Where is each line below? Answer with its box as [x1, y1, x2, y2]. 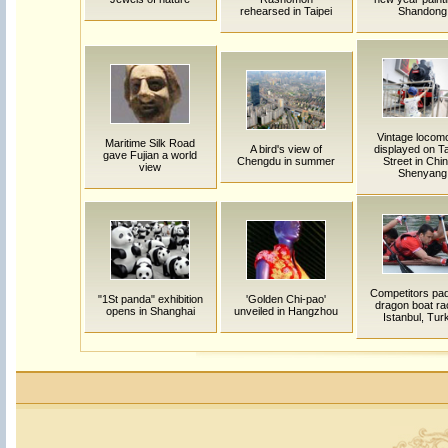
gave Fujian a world [103, 149, 197, 161]
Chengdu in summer [237, 155, 335, 167]
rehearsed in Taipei [240, 5, 332, 17]
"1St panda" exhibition [97, 293, 203, 305]
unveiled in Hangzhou [234, 305, 338, 317]
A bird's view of [250, 143, 322, 155]
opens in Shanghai [105, 305, 195, 317]
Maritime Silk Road [105, 137, 195, 149]
